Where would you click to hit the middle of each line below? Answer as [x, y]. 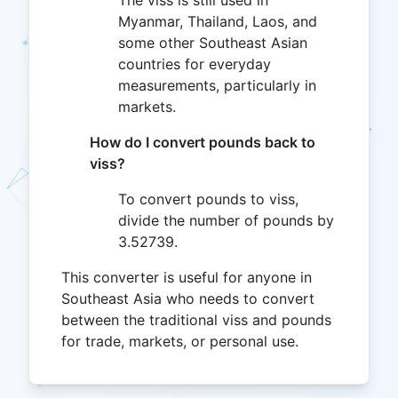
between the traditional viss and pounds [196, 320]
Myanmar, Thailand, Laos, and [218, 21]
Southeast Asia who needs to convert [188, 298]
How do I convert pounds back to [203, 142]
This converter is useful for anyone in [187, 277]
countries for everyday [195, 64]
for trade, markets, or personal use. [180, 341]
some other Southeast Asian [213, 43]
